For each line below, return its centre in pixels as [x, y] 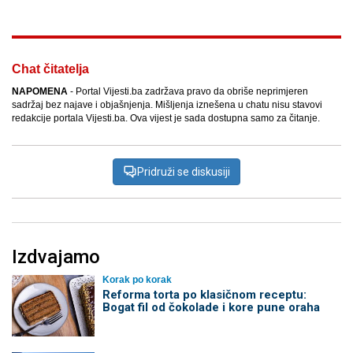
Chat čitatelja [50, 69]
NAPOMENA [40, 92]
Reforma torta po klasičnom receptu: [204, 295]
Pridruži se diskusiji [184, 172]
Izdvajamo [56, 257]
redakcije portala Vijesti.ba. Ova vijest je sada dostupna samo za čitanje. [166, 119]
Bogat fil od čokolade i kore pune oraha [211, 308]
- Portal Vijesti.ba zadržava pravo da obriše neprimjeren [188, 92]
